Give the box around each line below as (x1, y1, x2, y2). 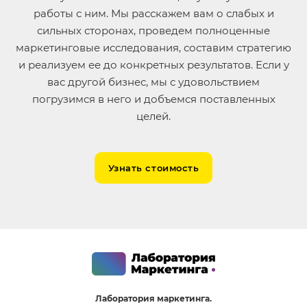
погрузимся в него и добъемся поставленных (32, 93, 275, 106)
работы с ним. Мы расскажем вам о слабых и (33, 7, 274, 21)
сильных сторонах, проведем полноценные (37, 24, 270, 38)
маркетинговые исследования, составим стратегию (16, 41, 291, 55)
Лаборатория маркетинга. (95, 293, 212, 304)
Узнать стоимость (108, 162, 199, 174)
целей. (136, 110, 171, 123)
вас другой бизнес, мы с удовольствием (47, 75, 260, 89)
